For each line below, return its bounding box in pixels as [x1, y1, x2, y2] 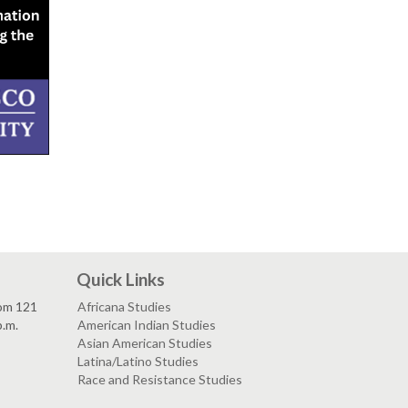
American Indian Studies [76, 316, 216, 332]
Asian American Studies [76, 334, 212, 351]
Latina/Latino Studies [76, 352, 199, 369]
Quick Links [76, 268, 165, 290]
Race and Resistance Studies [76, 371, 242, 387]
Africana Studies [76, 298, 171, 314]
